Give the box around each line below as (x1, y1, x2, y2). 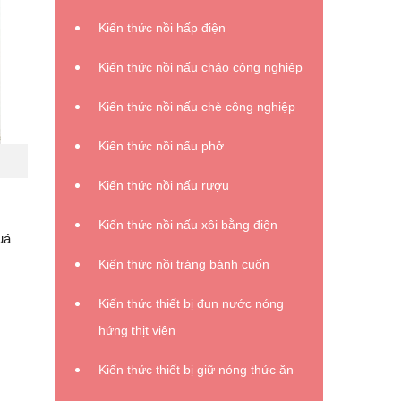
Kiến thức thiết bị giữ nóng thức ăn (98, 363, 294, 377)
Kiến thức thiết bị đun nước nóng (98, 296, 284, 311)
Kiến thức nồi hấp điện (98, 21, 226, 35)
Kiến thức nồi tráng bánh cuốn (98, 257, 269, 271)
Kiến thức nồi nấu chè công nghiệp (98, 99, 295, 114)
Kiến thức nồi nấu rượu (98, 178, 229, 192)
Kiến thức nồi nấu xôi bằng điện (98, 218, 277, 232)
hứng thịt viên (98, 323, 175, 337)
